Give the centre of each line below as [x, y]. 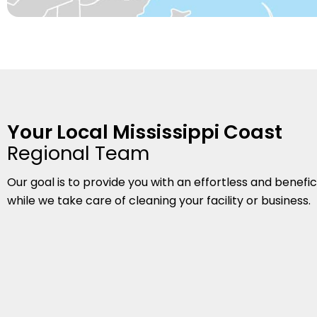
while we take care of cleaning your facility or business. [159, 201]
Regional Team [78, 154]
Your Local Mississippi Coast [145, 132]
